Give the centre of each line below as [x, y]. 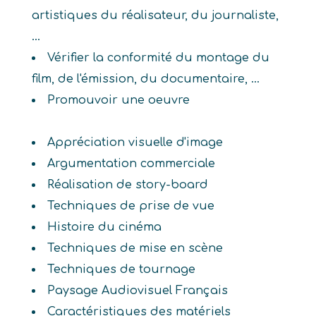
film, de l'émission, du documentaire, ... [145, 79]
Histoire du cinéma [104, 227]
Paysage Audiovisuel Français [137, 291]
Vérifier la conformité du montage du [158, 58]
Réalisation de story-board [127, 185]
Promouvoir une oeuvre [118, 100]
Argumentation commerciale [131, 164]
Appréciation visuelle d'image [135, 142]
